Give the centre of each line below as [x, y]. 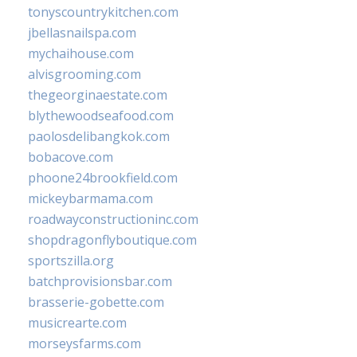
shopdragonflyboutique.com [112, 240]
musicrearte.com [77, 323]
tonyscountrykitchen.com [103, 12]
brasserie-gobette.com [96, 302]
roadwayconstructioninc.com [113, 220]
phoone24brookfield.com [103, 178]
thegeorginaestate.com [98, 95]
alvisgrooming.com [84, 75]
